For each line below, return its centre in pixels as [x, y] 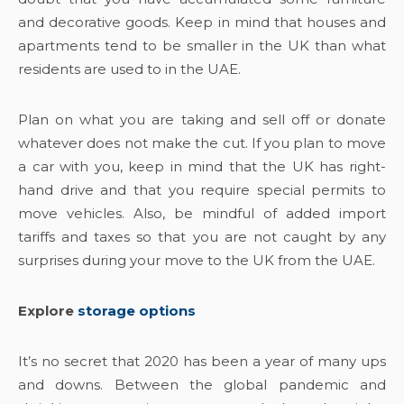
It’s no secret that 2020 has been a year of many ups [202, 361]
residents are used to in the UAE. [131, 69]
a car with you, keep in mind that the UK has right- [202, 166]
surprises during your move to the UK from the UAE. [198, 260]
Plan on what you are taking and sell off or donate [202, 119]
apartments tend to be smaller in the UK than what [202, 46]
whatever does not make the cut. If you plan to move [202, 143]
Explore [48, 311]
